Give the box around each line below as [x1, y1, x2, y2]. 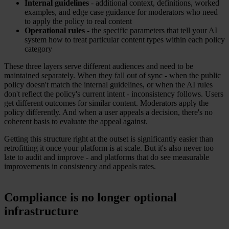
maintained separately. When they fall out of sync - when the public [4, 71, 221, 80]
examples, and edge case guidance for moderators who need [25, 8, 218, 17]
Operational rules [25, 26, 85, 35]
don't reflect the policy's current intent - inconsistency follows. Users [4, 89, 223, 99]
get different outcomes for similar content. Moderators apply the [4, 99, 209, 108]
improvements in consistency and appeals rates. [4, 162, 156, 171]
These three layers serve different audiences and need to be [4, 62, 193, 71]
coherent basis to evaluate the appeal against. [4, 117, 148, 126]
